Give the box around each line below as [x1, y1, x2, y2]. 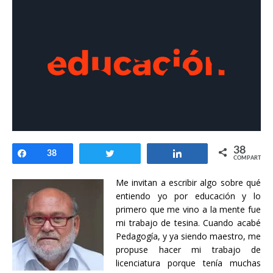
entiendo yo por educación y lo [116, 190, 261, 202]
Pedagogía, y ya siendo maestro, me [116, 230, 261, 243]
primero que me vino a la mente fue [116, 204, 261, 216]
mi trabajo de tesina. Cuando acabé [116, 217, 261, 229]
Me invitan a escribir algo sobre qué [116, 177, 261, 189]
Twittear [122, 149, 154, 158]
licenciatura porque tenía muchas [116, 257, 261, 269]
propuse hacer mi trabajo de [116, 244, 261, 256]
